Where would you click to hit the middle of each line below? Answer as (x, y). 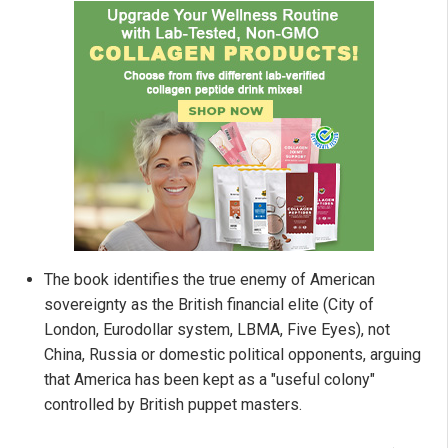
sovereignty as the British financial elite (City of (209, 304)
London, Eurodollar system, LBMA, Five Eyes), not (217, 329)
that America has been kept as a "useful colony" (209, 379)
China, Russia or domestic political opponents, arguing (232, 354)
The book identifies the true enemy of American (209, 279)
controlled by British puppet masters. (173, 404)
